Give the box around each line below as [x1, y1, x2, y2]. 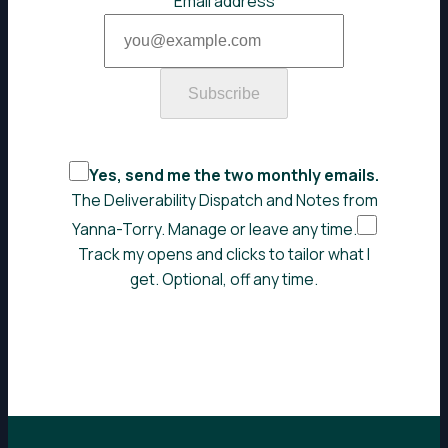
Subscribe [188, 84, 260, 102]
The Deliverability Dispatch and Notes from [70, 189, 378, 212]
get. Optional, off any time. [130, 268, 318, 291]
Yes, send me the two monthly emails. [89, 164, 379, 187]
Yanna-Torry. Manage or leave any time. [71, 218, 357, 241]
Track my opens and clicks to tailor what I [78, 243, 370, 266]
